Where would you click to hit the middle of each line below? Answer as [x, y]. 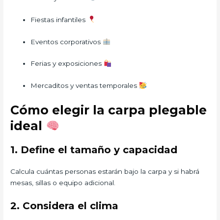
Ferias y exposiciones [67, 64]
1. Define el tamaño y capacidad [94, 150]
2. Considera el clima [65, 206]
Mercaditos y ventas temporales [85, 86]
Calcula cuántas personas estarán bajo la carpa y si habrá [105, 172]
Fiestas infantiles [59, 19]
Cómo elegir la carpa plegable [109, 110]
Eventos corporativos [67, 41]
